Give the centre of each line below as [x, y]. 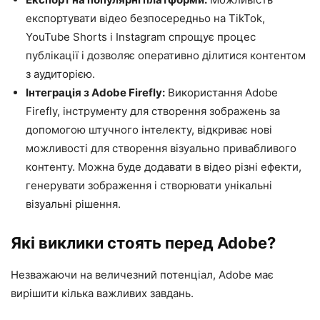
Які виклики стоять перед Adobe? [143, 243]
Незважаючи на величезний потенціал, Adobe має [142, 275]
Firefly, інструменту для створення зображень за [153, 111]
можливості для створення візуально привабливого [161, 148]
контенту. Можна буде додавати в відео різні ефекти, [164, 167]
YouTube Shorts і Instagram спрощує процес [141, 37]
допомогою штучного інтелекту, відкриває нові [149, 130]
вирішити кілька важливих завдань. [102, 293]
